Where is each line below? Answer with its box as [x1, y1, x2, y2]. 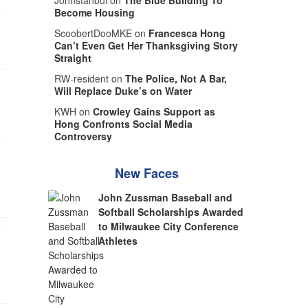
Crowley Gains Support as [92, 104, 215, 118]
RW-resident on [54, 71, 125, 85]
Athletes [98, 234, 138, 247]
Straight [54, 51, 91, 65]
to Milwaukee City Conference [98, 219, 239, 233]
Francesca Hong [148, 26, 225, 40]
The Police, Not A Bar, [124, 71, 227, 85]
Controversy [54, 129, 112, 143]
